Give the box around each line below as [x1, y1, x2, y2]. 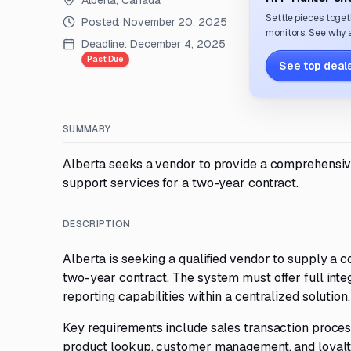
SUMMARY [63, 123, 111, 136]
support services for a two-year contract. [63, 175, 299, 191]
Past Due [87, 54, 125, 64]
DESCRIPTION [63, 218, 131, 230]
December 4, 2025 [130, 37, 226, 51]
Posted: [81, 15, 124, 29]
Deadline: [81, 37, 128, 51]
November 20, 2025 [123, 15, 227, 29]
